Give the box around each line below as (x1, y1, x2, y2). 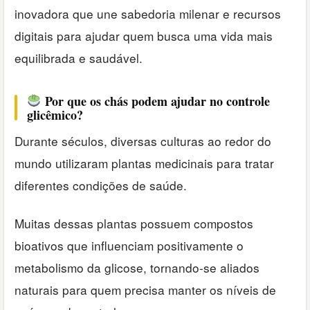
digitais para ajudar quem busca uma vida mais (15, 27, 273, 45)
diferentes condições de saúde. (15, 176, 187, 194)
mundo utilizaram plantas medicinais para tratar (15, 154, 274, 172)
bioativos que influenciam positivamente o (15, 236, 244, 254)
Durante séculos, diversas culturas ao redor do (15, 132, 271, 150)
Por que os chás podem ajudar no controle (41, 91, 270, 110)
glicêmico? (27, 105, 83, 124)
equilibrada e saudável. (15, 49, 143, 67)
